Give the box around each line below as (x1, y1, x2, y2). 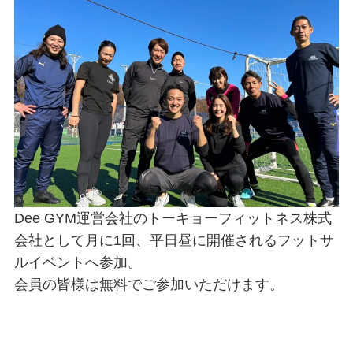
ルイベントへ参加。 (13, 254, 142, 270)
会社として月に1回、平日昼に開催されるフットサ (13, 232, 334, 248)
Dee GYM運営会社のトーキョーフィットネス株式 (13, 210, 332, 226)
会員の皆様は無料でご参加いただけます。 (13, 276, 284, 292)
